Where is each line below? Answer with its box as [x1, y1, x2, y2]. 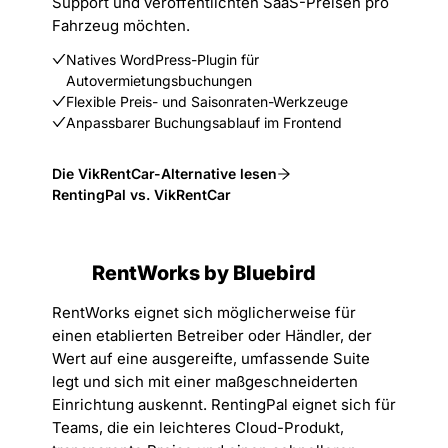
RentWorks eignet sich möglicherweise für [52, 303, 356, 322]
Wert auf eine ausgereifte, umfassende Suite [52, 349, 370, 368]
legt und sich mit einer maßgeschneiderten [52, 372, 358, 391]
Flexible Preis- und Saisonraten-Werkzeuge [66, 93, 348, 110]
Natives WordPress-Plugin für [66, 51, 259, 68]
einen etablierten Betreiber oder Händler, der [52, 326, 372, 345]
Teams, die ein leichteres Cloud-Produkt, [52, 418, 344, 437]
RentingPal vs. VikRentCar [52, 186, 231, 203]
